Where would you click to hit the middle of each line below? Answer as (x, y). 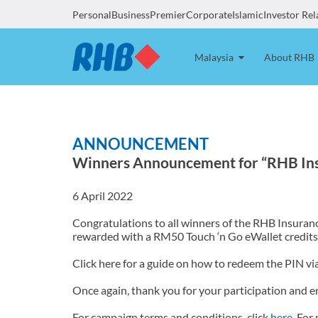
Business (131, 15)
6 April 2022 (103, 196)
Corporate (209, 15)
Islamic (248, 15)
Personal (92, 15)
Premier (168, 15)
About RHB (289, 57)
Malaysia (215, 57)
